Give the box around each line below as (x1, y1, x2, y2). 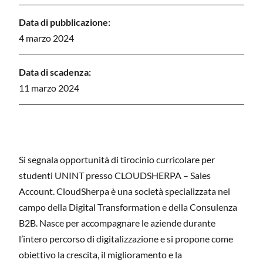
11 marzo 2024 (19, 82, 79, 93)
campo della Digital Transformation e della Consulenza (19, 201, 237, 213)
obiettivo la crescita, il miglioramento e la (19, 248, 182, 260)
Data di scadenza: (19, 66, 91, 77)
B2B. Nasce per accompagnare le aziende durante (19, 217, 215, 228)
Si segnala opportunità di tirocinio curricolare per (19, 153, 215, 165)
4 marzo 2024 (19, 32, 74, 43)
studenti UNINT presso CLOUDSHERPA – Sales (19, 169, 211, 181)
